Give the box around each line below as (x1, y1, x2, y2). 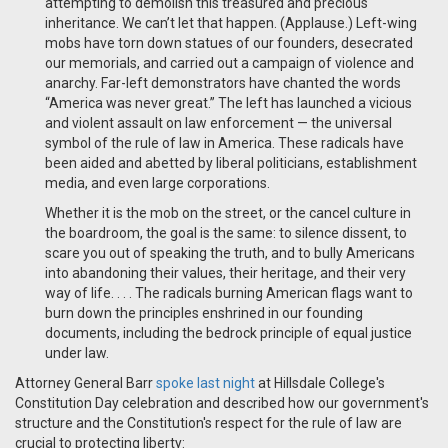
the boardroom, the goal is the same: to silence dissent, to (45, 225, 407, 242)
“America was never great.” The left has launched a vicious (45, 95, 412, 112)
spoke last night (156, 375, 255, 392)
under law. (45, 345, 112, 362)
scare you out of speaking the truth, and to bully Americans (45, 245, 415, 262)
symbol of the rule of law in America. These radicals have (45, 135, 404, 152)
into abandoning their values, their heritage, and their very (45, 265, 406, 282)
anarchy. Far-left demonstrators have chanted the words (45, 75, 401, 92)
